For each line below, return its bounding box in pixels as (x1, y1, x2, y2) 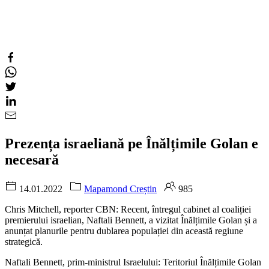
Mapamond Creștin (84, 183, 157, 194)
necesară (5, 151, 59, 168)
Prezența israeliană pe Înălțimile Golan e (5, 135, 258, 151)
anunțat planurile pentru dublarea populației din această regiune (5, 225, 243, 236)
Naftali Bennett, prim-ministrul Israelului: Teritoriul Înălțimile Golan (5, 256, 261, 267)
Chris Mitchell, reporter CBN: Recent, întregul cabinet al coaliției (5, 204, 251, 214)
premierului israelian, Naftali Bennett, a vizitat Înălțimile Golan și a (5, 214, 257, 225)
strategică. (5, 236, 43, 247)
